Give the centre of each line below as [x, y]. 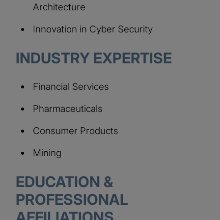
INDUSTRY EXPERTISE [94, 58]
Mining [47, 153]
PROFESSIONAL [72, 199]
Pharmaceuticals [68, 109]
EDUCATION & [64, 181]
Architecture [59, 7]
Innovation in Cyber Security [93, 29]
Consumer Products [76, 131]
